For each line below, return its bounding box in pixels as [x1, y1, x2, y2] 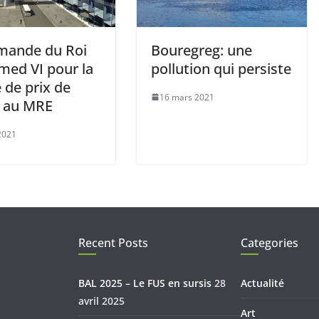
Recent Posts [78, 235, 148, 251]
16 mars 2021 [159, 90, 214, 103]
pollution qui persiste [151, 58, 291, 78]
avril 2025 [78, 294, 125, 308]
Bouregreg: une [151, 40, 252, 60]
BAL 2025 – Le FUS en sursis [78, 276, 211, 290]
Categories [241, 235, 298, 251]
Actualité [241, 276, 284, 290]
